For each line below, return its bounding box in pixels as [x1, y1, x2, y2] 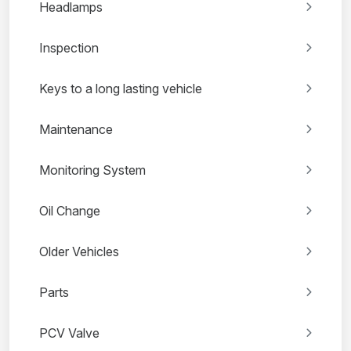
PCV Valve [39, 325, 100, 342]
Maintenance [39, 121, 113, 138]
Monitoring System [39, 162, 146, 179]
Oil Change [39, 203, 100, 219]
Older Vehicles [39, 244, 119, 260]
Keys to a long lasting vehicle [39, 81, 202, 97]
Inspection [39, 40, 99, 56]
